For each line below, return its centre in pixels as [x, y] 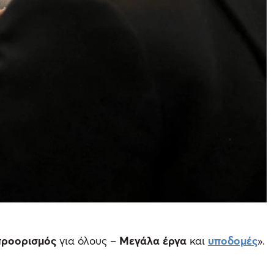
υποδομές [233, 240]
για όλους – [88, 240]
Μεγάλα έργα [153, 240]
